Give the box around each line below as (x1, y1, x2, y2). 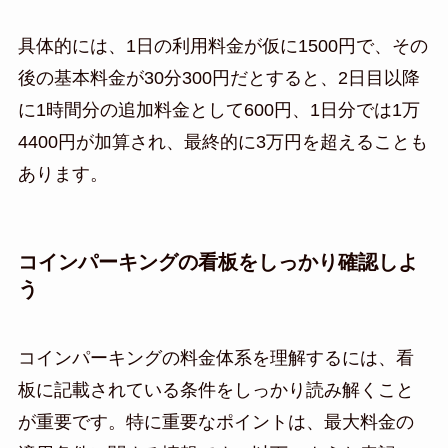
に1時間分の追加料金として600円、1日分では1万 (17, 99, 420, 120)
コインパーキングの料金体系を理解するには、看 (17, 348, 414, 369)
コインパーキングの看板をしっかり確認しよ (17, 250, 418, 273)
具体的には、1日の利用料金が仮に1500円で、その (17, 35, 428, 56)
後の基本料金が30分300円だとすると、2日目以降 (17, 67, 420, 88)
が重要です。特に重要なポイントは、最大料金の (17, 412, 414, 433)
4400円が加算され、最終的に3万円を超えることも (17, 131, 428, 152)
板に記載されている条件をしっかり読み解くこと (17, 380, 414, 401)
